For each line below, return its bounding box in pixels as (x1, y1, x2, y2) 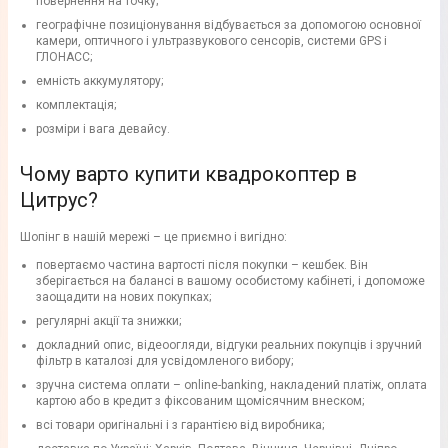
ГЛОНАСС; (36, 50, 92, 65)
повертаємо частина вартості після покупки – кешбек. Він (36, 258, 368, 273)
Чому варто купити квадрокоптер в (20, 162, 357, 187)
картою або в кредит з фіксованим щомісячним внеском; (36, 394, 364, 409)
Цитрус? (20, 188, 98, 213)
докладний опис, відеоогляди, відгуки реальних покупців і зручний (36, 338, 422, 353)
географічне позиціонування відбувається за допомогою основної (36, 18, 421, 33)
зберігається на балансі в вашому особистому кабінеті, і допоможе (36, 274, 425, 289)
